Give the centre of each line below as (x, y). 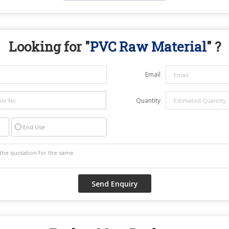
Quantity (148, 101)
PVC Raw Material (148, 47)
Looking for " (49, 47)
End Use (34, 127)
